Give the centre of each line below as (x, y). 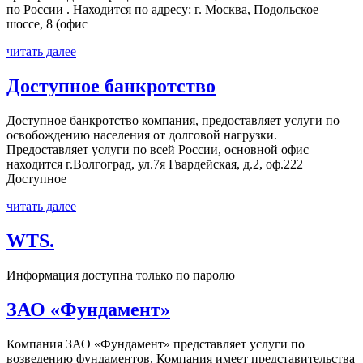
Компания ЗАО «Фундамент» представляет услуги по (156, 344)
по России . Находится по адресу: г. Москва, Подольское (162, 10)
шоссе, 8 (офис (47, 24)
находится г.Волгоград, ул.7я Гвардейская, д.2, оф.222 (155, 164)
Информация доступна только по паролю (121, 275)
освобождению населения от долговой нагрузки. (142, 135)
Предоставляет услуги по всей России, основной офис (158, 149)
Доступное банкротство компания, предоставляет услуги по (173, 120)
